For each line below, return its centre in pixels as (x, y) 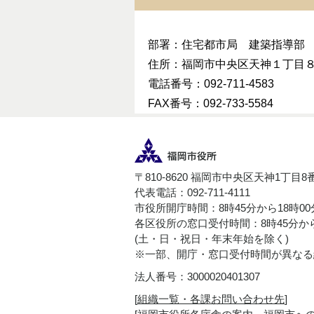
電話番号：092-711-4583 (211, 84)
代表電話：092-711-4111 (192, 193)
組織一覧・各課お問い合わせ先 (211, 300)
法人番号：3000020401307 (197, 277)
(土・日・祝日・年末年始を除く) (212, 239)
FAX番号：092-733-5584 (211, 104)
